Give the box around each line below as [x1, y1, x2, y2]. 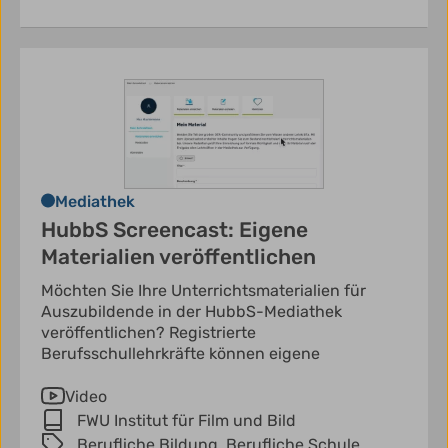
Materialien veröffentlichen [41, 243, 316, 269]
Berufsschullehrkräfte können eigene [41, 343, 320, 363]
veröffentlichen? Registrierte [41, 322, 256, 342]
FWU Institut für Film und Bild [77, 410, 296, 430]
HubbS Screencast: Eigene [41, 216, 308, 242]
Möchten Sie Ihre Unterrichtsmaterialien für [41, 280, 366, 300]
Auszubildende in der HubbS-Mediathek [41, 301, 342, 321]
